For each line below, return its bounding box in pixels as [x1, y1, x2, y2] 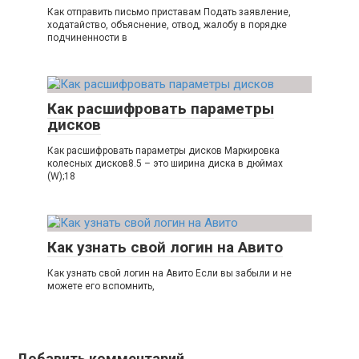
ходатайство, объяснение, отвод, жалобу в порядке [47, 19, 287, 31]
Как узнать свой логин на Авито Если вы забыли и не [47, 268, 292, 280]
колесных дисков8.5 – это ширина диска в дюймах [47, 158, 283, 170]
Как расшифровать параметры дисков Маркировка [47, 145, 280, 157]
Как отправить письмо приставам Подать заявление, [47, 6, 291, 18]
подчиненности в [47, 32, 127, 44]
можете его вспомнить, [47, 280, 155, 292]
